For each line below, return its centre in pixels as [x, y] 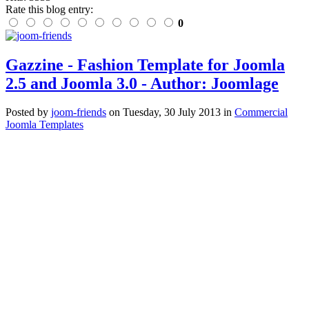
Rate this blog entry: [49, 9]
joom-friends [79, 112]
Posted [20, 112]
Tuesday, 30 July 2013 [172, 112]
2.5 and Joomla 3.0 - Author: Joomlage [142, 83]
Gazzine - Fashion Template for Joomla [145, 64]
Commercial [261, 112]
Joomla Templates [44, 125]
